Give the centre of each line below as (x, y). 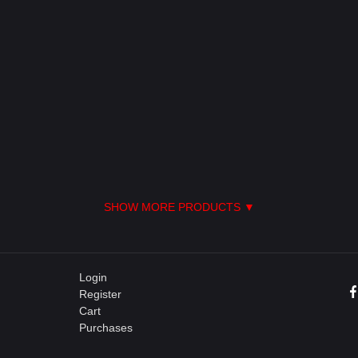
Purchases (106, 328)
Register (100, 294)
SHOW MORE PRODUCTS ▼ (179, 207)
